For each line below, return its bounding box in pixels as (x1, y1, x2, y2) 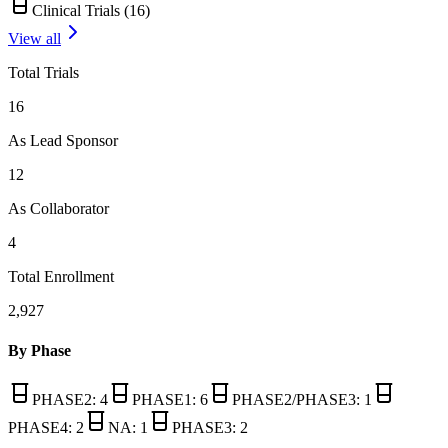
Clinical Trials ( (32, 2, 129, 20)
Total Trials (8, 64, 79, 82)
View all (8, 30, 61, 48)
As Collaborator (8, 200, 109, 218)
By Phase (8, 341, 71, 359)
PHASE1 (132, 390, 192, 408)
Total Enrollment (8, 268, 114, 286)
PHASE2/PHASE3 (232, 390, 356, 408)
